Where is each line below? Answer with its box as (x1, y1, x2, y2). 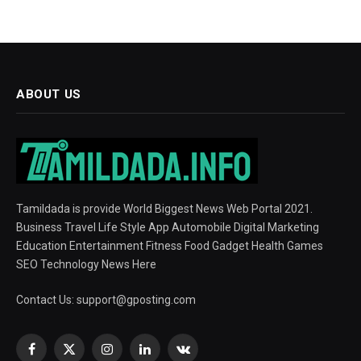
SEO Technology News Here (16, 257, 156, 271)
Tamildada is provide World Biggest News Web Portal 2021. (16, 201, 313, 215)
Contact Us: (16, 293, 77, 306)
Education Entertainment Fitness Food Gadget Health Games (16, 239, 323, 252)
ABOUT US (16, 86, 81, 102)
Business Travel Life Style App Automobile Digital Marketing (16, 220, 319, 234)
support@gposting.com (77, 293, 196, 306)
